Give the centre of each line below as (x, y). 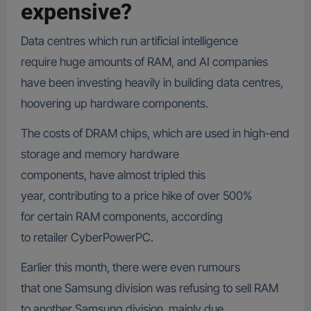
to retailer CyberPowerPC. (90, 238)
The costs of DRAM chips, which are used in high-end (155, 134)
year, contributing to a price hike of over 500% (136, 196)
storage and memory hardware (100, 154)
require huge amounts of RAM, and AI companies (144, 62)
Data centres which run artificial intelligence (129, 41)
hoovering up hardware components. (117, 104)
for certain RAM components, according (121, 217)
